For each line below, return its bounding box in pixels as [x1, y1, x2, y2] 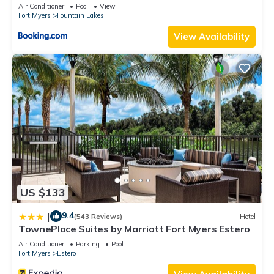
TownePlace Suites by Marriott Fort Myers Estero [18, 223, 250, 235]
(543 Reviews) [74, 212, 122, 221]
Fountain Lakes [57, 10, 104, 20]
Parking [76, 240, 100, 249]
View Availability [174, 30, 250, 42]
